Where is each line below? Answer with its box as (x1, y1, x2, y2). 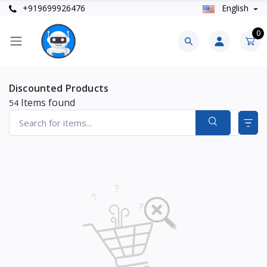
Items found (18, 95, 75, 109)
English (219, 2, 251, 14)
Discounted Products (9, 81, 109, 95)
